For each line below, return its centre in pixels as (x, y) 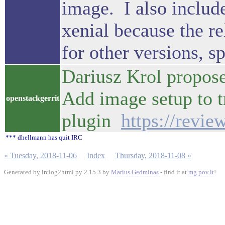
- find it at (174, 172)
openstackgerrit (33, 98)
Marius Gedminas (135, 172)
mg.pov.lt (201, 172)
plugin (91, 121)
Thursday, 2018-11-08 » (153, 155)
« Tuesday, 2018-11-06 (40, 155)
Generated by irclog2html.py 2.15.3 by (58, 172)
